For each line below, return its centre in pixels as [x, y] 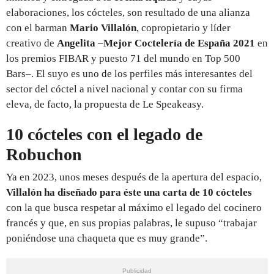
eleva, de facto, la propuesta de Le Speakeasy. [106, 104]
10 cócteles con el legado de [104, 134]
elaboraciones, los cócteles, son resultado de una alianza [128, 12]
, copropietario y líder [183, 28]
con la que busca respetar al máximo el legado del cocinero [134, 207]
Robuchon [44, 154]
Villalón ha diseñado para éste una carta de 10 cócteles [129, 192]
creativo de [31, 43]
